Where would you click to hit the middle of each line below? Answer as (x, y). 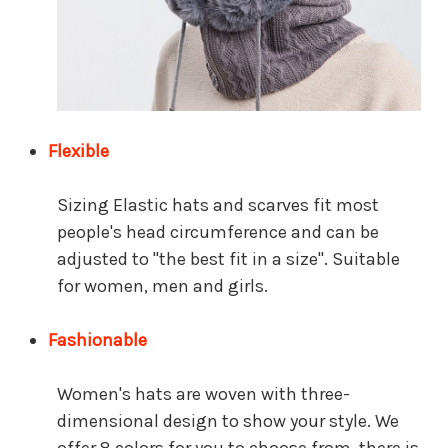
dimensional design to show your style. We (228, 421)
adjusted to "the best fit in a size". (194, 259)
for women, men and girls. (162, 286)
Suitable (366, 259)
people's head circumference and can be (218, 232)
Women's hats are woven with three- (203, 394)
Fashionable (97, 340)
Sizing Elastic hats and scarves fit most (218, 205)
